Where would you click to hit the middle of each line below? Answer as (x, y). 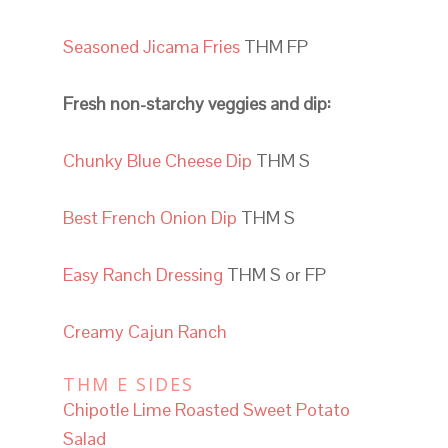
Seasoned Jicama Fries (151, 46)
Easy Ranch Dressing (142, 274)
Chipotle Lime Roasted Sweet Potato (206, 409)
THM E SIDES (128, 383)
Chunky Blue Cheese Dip (157, 160)
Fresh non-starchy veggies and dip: (196, 103)
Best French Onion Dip (149, 217)
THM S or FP (274, 274)
